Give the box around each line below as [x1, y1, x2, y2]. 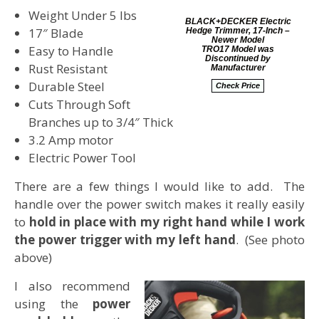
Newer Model [211, 35, 265, 46]
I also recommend [14, 278, 130, 295]
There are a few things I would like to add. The [14, 178, 305, 195]
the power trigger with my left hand [14, 231, 236, 249]
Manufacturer [210, 63, 266, 73]
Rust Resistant [28, 61, 108, 78]
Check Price [216, 81, 261, 90]
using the [14, 296, 93, 313]
